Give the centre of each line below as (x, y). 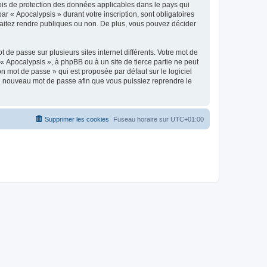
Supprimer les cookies (77, 119)
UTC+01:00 (187, 119)
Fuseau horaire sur (142, 119)
